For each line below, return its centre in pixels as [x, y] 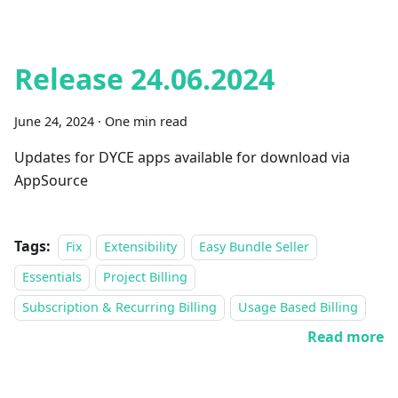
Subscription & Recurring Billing [119, 307]
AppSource [51, 180]
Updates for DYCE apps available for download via [182, 157]
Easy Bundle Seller [254, 247]
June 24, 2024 [54, 121]
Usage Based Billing [298, 307]
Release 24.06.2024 [144, 79]
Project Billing [146, 277]
